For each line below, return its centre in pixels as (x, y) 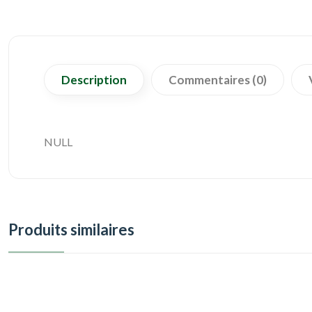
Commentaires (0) (218, 79)
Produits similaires (71, 229)
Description (94, 79)
